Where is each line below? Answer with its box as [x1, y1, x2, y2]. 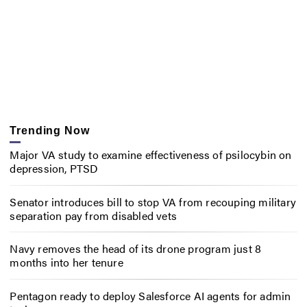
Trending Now [10, 125, 90, 137]
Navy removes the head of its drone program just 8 [10, 241, 262, 257]
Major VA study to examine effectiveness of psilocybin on [10, 146, 292, 162]
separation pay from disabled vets [10, 207, 177, 223]
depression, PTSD [10, 160, 99, 176]
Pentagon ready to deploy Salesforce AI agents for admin [10, 288, 291, 304]
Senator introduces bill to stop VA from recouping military [10, 193, 296, 210]
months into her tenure [10, 254, 123, 271]
